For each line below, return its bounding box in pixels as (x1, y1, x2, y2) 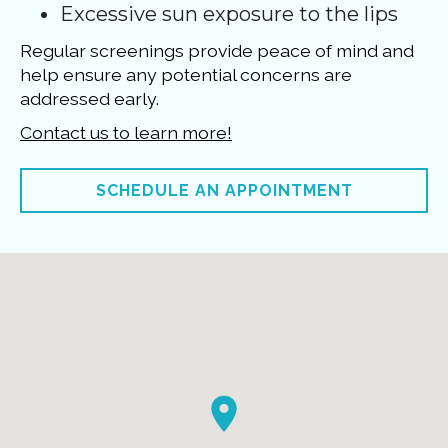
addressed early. (20, 88, 159, 110)
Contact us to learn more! (20, 122, 232, 144)
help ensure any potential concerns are (20, 64, 352, 86)
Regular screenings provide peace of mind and (20, 40, 414, 62)
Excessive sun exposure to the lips (60, 2, 398, 27)
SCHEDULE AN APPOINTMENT (95, 180, 353, 200)
